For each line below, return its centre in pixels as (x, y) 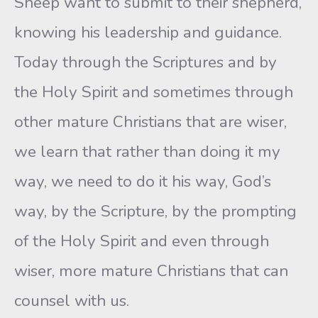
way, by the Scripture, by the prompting (155, 211)
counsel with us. (72, 301)
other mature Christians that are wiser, (150, 122)
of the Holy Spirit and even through (142, 241)
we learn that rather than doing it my (147, 152)
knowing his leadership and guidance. (148, 32)
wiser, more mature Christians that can (151, 271)
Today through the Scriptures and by (146, 62)
